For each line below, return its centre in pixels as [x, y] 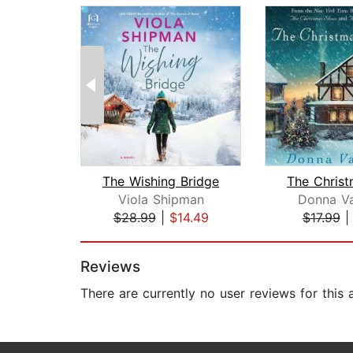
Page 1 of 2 [115, 234]
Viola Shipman [161, 200]
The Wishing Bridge [161, 182]
